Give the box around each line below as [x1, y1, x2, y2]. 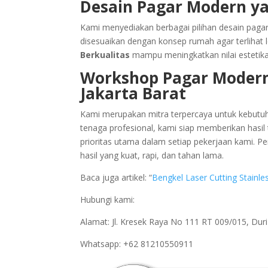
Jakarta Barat [80, 82, 187, 104]
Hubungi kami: [80, 193, 135, 205]
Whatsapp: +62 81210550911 [80, 237, 194, 249]
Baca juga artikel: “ [80, 171, 153, 183]
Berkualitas [80, 48, 130, 60]
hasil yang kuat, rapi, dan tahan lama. [80, 149, 224, 161]
